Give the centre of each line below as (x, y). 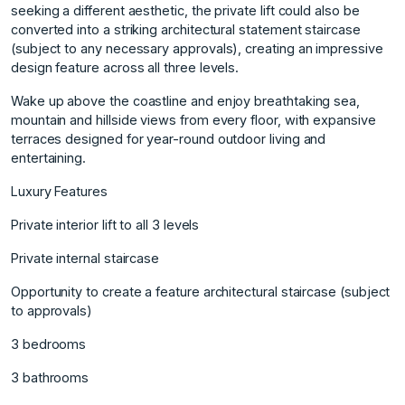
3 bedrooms (49, 344)
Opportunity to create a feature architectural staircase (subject (201, 291)
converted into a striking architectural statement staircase (186, 29)
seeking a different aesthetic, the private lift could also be (185, 10)
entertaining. (49, 157)
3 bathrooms (50, 377)
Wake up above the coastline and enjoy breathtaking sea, (186, 100)
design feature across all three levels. (125, 67)
